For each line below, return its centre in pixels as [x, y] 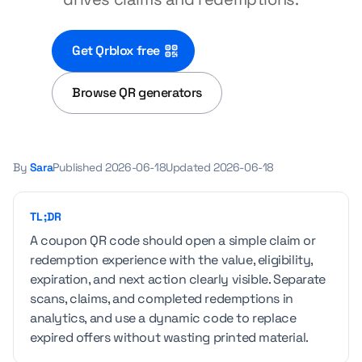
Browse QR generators [137, 93]
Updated [190, 167]
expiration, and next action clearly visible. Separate [178, 279]
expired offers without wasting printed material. [169, 337]
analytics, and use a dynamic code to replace [163, 318]
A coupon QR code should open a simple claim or [173, 240]
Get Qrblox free [116, 51]
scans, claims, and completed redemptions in [162, 299]
